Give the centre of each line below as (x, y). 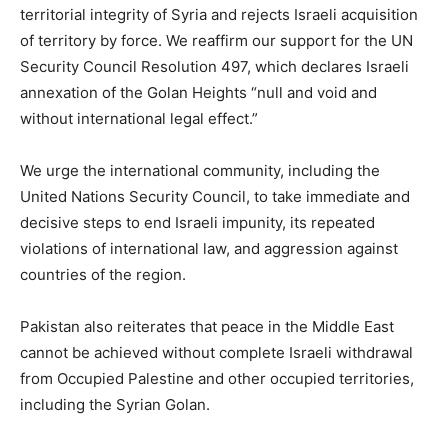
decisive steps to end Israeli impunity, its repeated (197, 222)
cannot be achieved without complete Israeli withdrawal (216, 352)
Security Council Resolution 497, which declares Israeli (214, 66)
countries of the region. (103, 274)
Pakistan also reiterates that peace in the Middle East (207, 326)
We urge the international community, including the (200, 170)
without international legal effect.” (139, 118)
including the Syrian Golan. (115, 404)
